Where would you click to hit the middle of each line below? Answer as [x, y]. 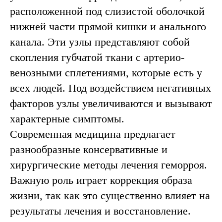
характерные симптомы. [67, 119]
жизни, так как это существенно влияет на [110, 195]
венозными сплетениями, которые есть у [106, 73]
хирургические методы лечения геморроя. [109, 165]
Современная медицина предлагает [93, 134]
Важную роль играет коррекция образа [101, 180]
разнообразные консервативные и [89, 149]
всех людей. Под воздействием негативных [111, 88]
